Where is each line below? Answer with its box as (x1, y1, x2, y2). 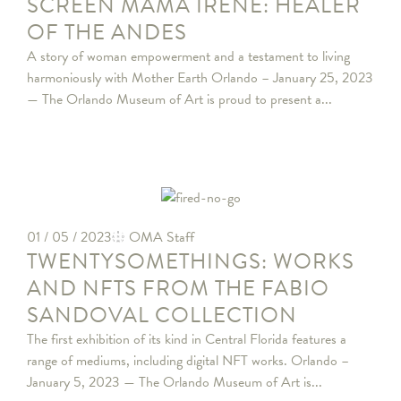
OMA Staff (129, 226, 194, 249)
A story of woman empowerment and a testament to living (27, 45, 350, 67)
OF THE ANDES (27, 15, 187, 48)
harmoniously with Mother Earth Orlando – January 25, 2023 (27, 66, 373, 89)
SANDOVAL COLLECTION (27, 299, 297, 332)
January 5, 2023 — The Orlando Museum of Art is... (27, 371, 322, 394)
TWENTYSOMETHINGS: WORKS (27, 245, 354, 278)
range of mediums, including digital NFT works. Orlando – (27, 350, 349, 372)
